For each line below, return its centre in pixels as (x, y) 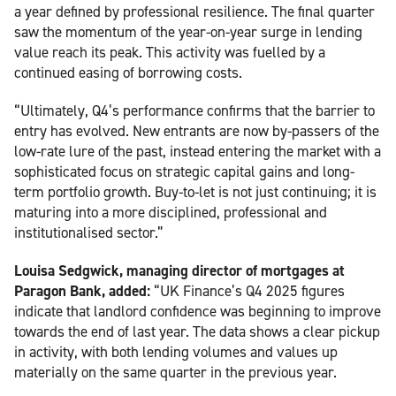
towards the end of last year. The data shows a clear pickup (197, 331)
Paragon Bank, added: (82, 290)
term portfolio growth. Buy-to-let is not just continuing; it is (195, 191)
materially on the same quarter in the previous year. (175, 372)
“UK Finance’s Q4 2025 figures (247, 290)
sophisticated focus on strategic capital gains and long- (184, 171)
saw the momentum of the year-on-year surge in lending (188, 31)
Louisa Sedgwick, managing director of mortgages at (179, 270)
